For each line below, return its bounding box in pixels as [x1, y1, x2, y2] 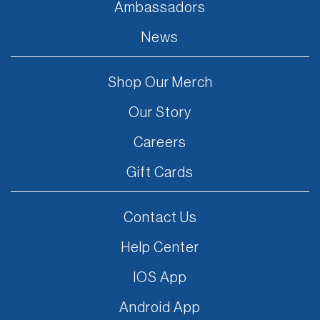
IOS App [133, 270, 187, 285]
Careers [134, 135, 186, 150]
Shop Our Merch [107, 75, 213, 90]
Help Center [121, 240, 199, 255]
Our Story [129, 105, 191, 120]
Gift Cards [126, 165, 194, 180]
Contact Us [123, 210, 197, 225]
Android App [119, 300, 201, 315]
